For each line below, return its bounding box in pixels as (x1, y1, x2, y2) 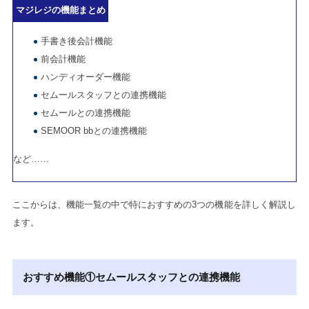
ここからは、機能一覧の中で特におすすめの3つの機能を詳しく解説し (12, 199, 296, 210)
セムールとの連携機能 (40, 107, 131, 118)
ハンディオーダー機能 (40, 71, 131, 82)
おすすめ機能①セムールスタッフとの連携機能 (22, 271, 241, 283)
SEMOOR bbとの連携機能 (40, 125, 148, 136)
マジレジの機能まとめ (15, 4, 106, 15)
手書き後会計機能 (40, 35, 113, 46)
